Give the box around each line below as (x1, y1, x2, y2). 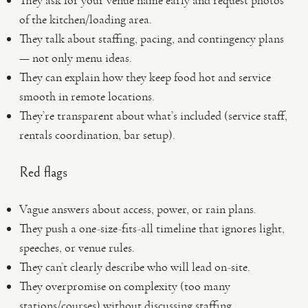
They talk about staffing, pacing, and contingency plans (19, 31, 284, 46)
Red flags (19, 164, 67, 181)
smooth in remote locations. (19, 89, 155, 104)
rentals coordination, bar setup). (19, 127, 175, 142)
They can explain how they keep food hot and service (19, 69, 271, 85)
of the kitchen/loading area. (19, 12, 152, 27)
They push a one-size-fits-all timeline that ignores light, (19, 221, 285, 236)
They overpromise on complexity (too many (19, 278, 230, 294)
